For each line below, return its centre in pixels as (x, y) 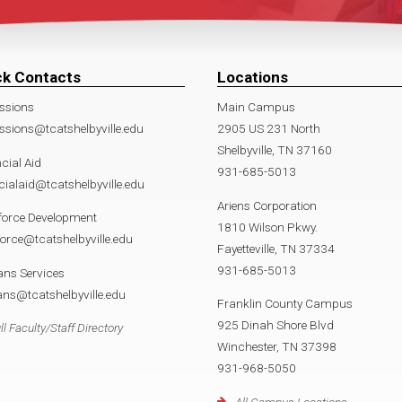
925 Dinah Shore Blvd (275, 325)
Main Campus (256, 106)
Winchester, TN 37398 (277, 347)
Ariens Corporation (267, 205)
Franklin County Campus (285, 304)
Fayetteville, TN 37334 (276, 248)
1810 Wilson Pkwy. (267, 227)
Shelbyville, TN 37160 (275, 149)
